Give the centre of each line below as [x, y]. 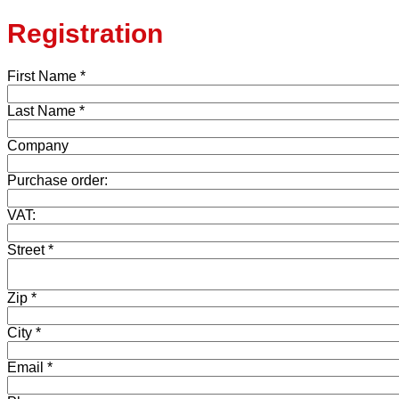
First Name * [46, 77]
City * [24, 333]
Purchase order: [57, 181]
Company [38, 146]
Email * [30, 368]
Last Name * [46, 111]
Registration [85, 34]
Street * [30, 250]
